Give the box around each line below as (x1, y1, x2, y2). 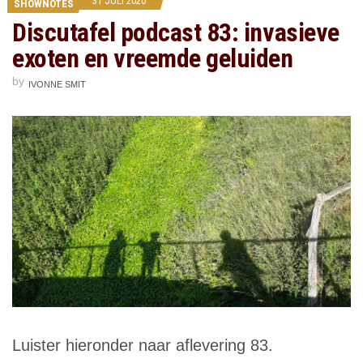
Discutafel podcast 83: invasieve (12, 17, 340, 49)
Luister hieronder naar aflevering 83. (12, 336, 273, 355)
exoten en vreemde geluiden (12, 43, 293, 75)
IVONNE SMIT (28, 79, 86, 90)
